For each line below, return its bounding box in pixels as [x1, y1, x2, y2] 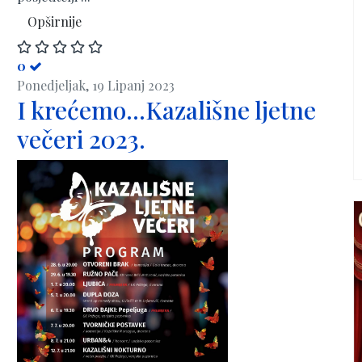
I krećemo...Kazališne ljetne [17, 94, 316, 126]
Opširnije [27, 12, 82, 30]
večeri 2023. [17, 123, 145, 155]
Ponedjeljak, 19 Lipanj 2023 [17, 77, 175, 94]
